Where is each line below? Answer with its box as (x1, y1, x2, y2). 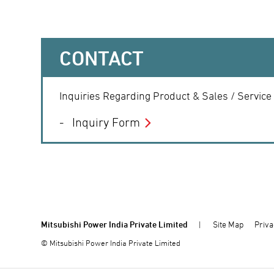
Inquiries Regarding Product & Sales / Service (59, 89, 272, 103)
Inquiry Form (72, 116, 140, 130)
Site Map (213, 219, 244, 230)
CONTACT (59, 46, 144, 70)
